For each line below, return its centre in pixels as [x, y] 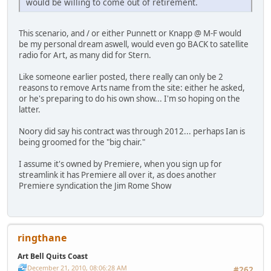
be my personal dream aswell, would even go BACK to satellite [134, 44]
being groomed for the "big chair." [82, 142]
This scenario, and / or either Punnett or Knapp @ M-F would [130, 34]
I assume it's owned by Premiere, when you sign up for [120, 164]
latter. [30, 110]
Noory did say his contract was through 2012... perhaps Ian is [132, 132]
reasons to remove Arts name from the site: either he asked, [132, 88]
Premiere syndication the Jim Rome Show [95, 186]
